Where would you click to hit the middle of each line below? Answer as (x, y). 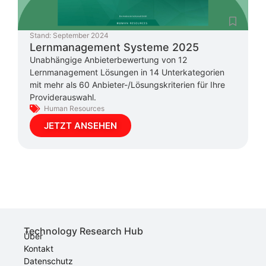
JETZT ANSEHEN (80, 125)
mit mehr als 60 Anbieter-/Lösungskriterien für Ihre (127, 84)
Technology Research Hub (83, 231)
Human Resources (74, 108)
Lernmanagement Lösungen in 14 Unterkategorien (127, 72)
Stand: (40, 35)
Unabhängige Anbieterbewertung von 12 (108, 59)
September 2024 (81, 35)
